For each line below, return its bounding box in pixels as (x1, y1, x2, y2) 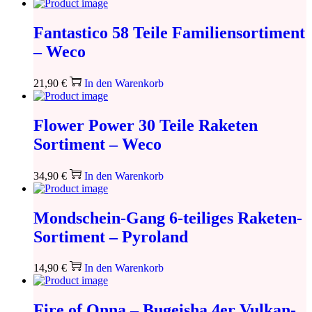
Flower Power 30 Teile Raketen (33, 116, 258, 134)
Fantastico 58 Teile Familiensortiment (33, 23, 305, 42)
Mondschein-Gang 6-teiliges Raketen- (33, 208, 302, 227)
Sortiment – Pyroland (33, 227, 188, 246)
